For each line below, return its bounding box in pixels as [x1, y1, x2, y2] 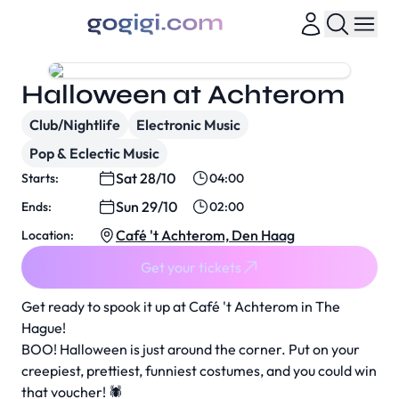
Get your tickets [140, 258, 241, 276]
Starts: [21, 170, 59, 186]
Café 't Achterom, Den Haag [116, 226, 295, 244]
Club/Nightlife [29, 116, 120, 134]
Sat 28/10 [116, 169, 175, 187]
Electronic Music [136, 116, 240, 134]
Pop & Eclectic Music [29, 144, 159, 162]
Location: [21, 227, 74, 243]
